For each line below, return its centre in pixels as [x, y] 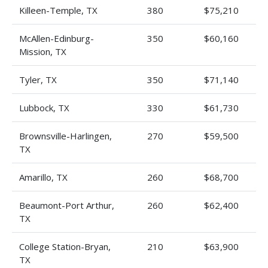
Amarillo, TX [43, 177]
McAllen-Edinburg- [57, 38]
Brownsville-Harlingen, [66, 136]
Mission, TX [43, 51]
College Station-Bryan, [65, 246]
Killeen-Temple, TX [58, 10]
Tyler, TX [38, 80]
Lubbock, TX [44, 108]
